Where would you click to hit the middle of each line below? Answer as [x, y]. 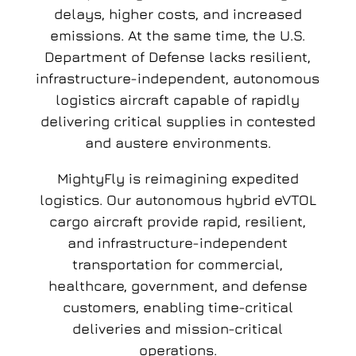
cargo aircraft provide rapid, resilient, [178, 222]
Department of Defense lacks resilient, [178, 57]
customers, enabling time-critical [178, 308]
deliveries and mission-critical [178, 329]
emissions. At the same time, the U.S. [178, 36]
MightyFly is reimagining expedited [178, 179]
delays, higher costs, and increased [178, 14]
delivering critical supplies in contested [178, 122]
